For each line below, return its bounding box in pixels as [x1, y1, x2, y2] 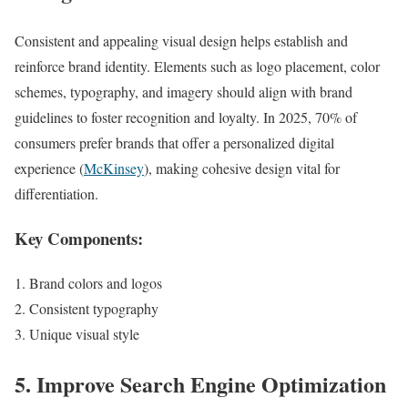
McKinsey [84, 158, 144, 178]
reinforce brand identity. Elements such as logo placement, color [15, 56, 380, 76]
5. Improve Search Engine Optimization [15, 367, 386, 400]
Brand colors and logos [29, 272, 162, 292]
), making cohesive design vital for [144, 158, 340, 178]
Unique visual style [29, 323, 139, 343]
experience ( [15, 158, 84, 178]
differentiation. [15, 184, 98, 204]
